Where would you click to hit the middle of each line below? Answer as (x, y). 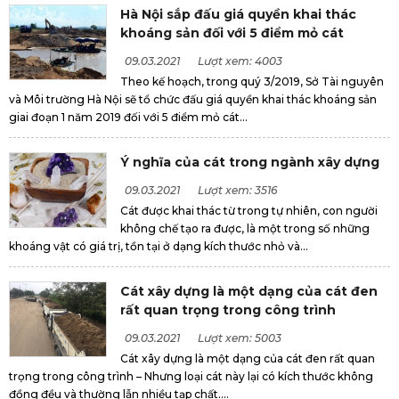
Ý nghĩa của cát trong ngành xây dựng (250, 163)
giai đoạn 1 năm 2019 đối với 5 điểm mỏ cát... (128, 118)
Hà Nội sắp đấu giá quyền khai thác (238, 15)
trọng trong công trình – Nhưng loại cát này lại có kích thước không (191, 377)
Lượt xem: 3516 (237, 191)
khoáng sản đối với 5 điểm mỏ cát (232, 33)
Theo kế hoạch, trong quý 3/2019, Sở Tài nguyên (252, 82)
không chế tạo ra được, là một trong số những (245, 229)
